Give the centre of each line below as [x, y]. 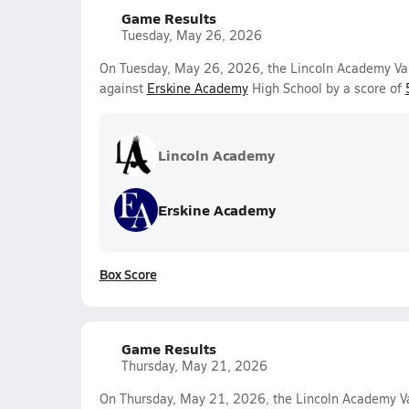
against [123, 88]
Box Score [128, 274]
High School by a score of [326, 88]
